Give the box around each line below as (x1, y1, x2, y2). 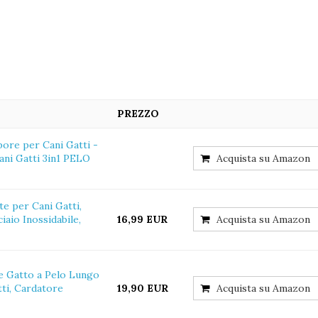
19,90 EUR (117, 282, 168, 295)
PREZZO (117, 107, 159, 120)
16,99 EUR (117, 213, 168, 226)
